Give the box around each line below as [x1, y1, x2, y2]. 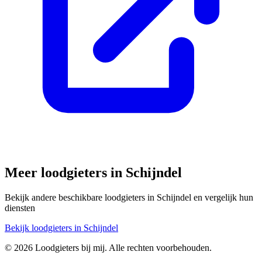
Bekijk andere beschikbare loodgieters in [5, 192, 157, 202]
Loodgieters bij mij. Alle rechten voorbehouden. [33, 242, 212, 253]
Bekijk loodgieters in [5, 222, 84, 233]
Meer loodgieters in [5, 165, 126, 181]
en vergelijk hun [191, 192, 253, 202]
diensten [5, 202, 35, 213]
